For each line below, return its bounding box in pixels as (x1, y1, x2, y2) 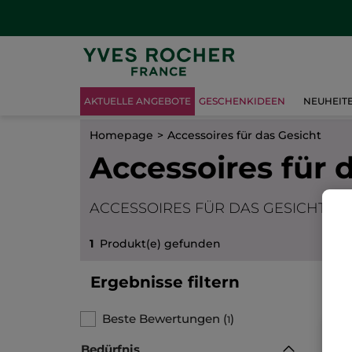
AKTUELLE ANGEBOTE (84, 95, 191, 108)
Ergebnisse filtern (90, 272, 240, 291)
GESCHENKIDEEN (199, 95, 285, 108)
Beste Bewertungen (102, 310, 220, 326)
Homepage (90, 127, 153, 142)
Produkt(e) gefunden (93, 236, 221, 251)
